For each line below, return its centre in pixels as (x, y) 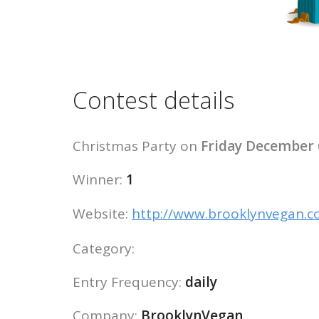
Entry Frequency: (129, 282)
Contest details (154, 100)
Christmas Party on (137, 146)
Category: (104, 249)
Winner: (99, 180)
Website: (102, 214)
